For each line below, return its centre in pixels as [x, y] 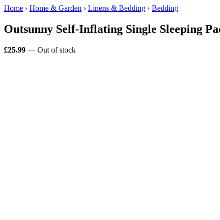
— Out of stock [51, 50]
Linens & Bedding [117, 8]
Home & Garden [55, 8]
